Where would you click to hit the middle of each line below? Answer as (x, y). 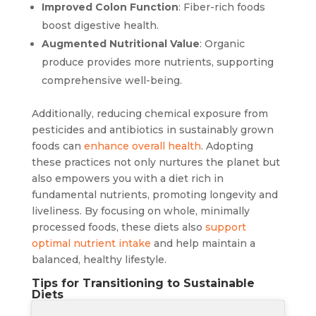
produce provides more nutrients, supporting (157, 62)
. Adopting (227, 146)
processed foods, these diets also (118, 227)
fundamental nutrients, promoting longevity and (154, 195)
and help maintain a (203, 244)
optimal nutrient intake (91, 244)
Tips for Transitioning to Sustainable (143, 284)
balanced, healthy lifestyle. (99, 260)
